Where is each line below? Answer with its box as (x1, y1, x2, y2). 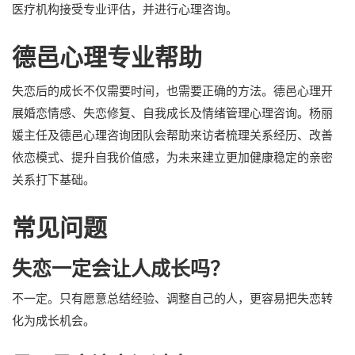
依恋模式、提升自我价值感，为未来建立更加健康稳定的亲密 (12, 151, 333, 165)
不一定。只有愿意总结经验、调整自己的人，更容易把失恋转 (12, 292, 333, 306)
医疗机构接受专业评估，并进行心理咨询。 (12, 2, 238, 17)
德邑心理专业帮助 (12, 44, 202, 71)
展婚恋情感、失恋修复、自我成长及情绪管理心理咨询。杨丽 (12, 106, 333, 120)
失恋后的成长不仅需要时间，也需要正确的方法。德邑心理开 (12, 84, 333, 98)
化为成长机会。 (12, 314, 95, 328)
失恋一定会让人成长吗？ (12, 258, 230, 281)
